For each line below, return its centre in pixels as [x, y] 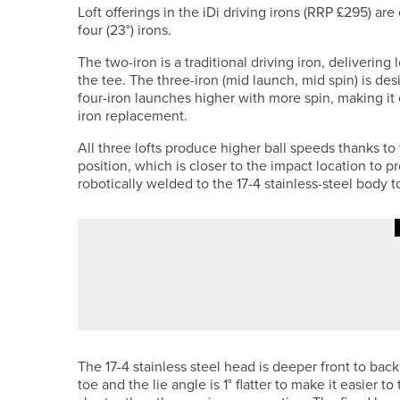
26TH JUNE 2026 [286, 255]
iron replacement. [133, 115]
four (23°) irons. [125, 29]
